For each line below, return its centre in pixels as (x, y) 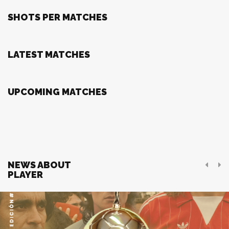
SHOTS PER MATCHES (58, 17)
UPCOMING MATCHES (57, 92)
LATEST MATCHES (49, 54)
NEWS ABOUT (39, 165)
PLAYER (25, 175)
